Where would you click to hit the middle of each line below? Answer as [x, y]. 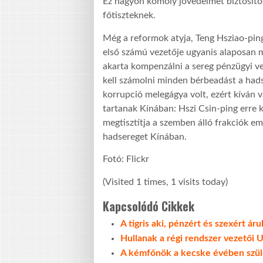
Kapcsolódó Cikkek [149, 206]
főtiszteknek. [129, 16]
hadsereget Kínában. [145, 136]
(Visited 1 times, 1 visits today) [165, 182]
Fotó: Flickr [126, 159]
